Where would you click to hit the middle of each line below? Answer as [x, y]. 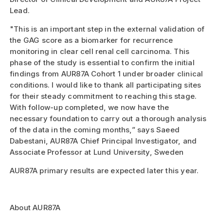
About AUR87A [35, 208]
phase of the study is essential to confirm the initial [102, 63]
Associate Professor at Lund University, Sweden [97, 152]
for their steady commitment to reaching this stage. [103, 96]
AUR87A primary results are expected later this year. [104, 171]
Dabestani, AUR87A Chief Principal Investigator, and [103, 141]
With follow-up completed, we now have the [90, 108]
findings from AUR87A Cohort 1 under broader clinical [107, 74]
